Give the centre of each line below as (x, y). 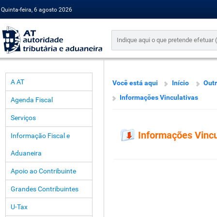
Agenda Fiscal (32, 100)
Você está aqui (135, 83)
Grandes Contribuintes (45, 189)
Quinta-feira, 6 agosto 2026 (37, 10)
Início (180, 83)
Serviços (23, 118)
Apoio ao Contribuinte (43, 171)
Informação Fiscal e (40, 136)
